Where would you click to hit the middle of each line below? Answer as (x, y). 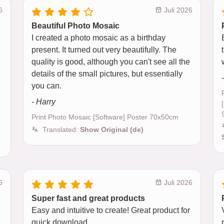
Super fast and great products (88, 198)
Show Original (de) (112, 129)
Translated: (61, 129)
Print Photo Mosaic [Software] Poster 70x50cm (105, 117)
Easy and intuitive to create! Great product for (111, 210)
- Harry (43, 102)
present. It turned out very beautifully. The (104, 50)
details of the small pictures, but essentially (107, 74)
